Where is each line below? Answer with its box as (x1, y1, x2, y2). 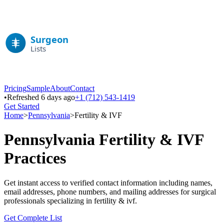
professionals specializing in (4, 196, 94, 205)
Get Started (4, 102, 39, 110)
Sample (26, 84, 50, 92)
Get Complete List (4, 213, 62, 222)
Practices (4, 149, 66, 167)
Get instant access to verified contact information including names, (4, 178, 212, 187)
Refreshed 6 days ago (7, 93, 75, 101)
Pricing (4, 84, 26, 92)
